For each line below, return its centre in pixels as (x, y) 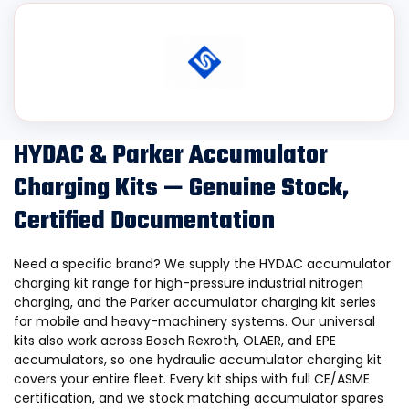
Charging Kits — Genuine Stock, (181, 189)
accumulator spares (319, 398)
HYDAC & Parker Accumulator (171, 156)
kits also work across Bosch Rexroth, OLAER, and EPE (175, 341)
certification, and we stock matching (134, 398)
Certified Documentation (144, 221)
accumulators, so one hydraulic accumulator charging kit (198, 360)
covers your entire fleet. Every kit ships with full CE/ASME (192, 379)
